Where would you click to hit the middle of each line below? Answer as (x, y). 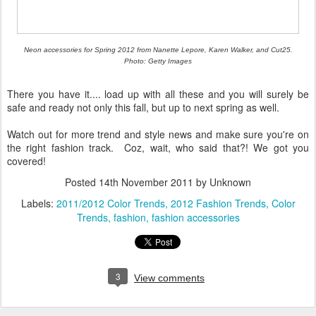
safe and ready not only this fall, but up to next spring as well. (145, 107)
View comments (169, 278)
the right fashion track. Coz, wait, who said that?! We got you (158, 147)
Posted (82, 182)
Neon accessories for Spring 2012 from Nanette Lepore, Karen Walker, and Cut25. (158, 50)
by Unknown (222, 182)
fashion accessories (195, 217)
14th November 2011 (146, 182)
